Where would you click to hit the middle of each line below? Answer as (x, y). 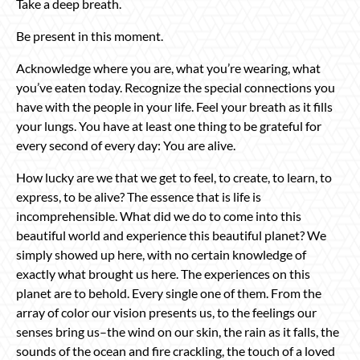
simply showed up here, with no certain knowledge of (161, 254)
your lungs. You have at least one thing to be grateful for (169, 125)
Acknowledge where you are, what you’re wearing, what (168, 67)
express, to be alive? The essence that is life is (139, 196)
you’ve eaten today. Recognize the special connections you (176, 87)
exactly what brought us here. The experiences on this (163, 273)
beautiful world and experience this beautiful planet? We (171, 235)
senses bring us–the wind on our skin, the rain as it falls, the (178, 331)
